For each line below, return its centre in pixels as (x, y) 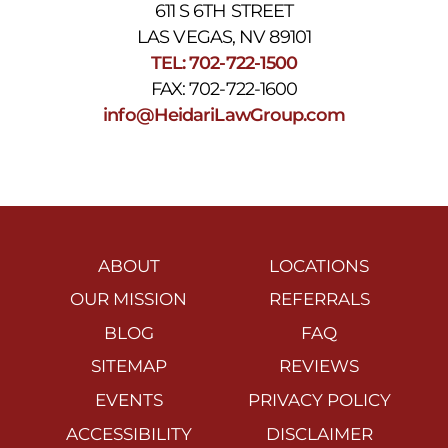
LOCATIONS (319, 265)
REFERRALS (319, 299)
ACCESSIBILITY (128, 433)
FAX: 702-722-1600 (224, 88)
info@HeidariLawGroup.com (224, 114)
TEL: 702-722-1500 (224, 62)
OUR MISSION (129, 299)
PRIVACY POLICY (319, 399)
